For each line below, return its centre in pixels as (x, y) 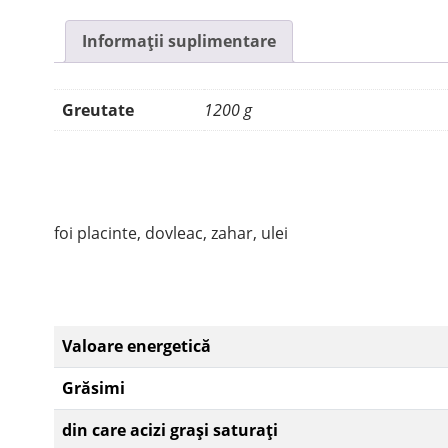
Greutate (98, 109)
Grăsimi (93, 387)
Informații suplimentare (179, 41)
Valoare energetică (136, 345)
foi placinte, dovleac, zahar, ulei (171, 232)
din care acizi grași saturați (170, 429)
